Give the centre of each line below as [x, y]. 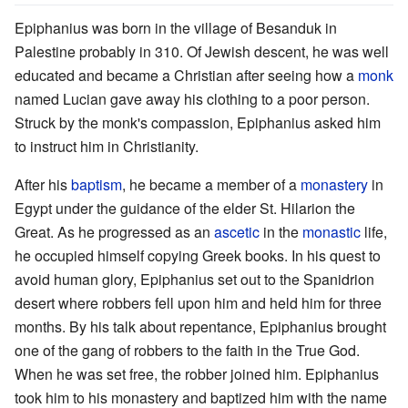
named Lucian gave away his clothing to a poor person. [192, 98]
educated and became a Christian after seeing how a [186, 75]
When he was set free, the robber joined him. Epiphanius [197, 373]
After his [43, 184]
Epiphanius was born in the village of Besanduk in [176, 27]
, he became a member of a [211, 184]
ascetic [237, 231]
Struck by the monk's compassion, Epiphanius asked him [198, 122]
